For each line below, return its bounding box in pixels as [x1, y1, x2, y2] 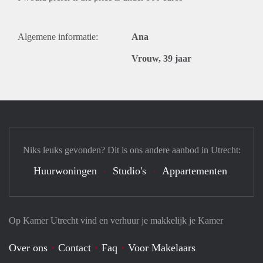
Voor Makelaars [128, 242, 195, 254]
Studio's [113, 165, 146, 177]
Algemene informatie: [18, 32, 98, 42]
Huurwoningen [33, 165, 97, 177]
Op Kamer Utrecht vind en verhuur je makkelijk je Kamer [9, 215, 223, 225]
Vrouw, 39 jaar [131, 53, 191, 63]
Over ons [9, 242, 48, 254]
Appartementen [162, 165, 227, 177]
